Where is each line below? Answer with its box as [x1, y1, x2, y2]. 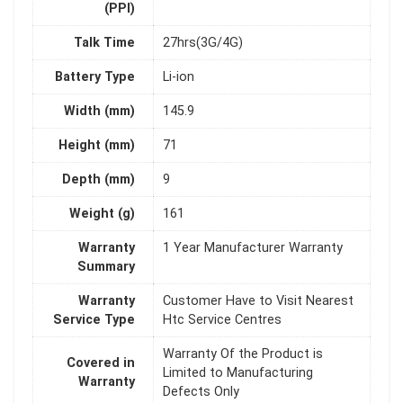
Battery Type [55, 69, 135, 85]
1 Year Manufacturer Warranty [163, 240, 343, 256]
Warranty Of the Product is [163, 346, 323, 363]
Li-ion [163, 69, 194, 85]
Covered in [67, 355, 135, 372]
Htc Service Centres [163, 312, 282, 328]
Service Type [53, 312, 135, 328]
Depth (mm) [62, 172, 135, 188]
